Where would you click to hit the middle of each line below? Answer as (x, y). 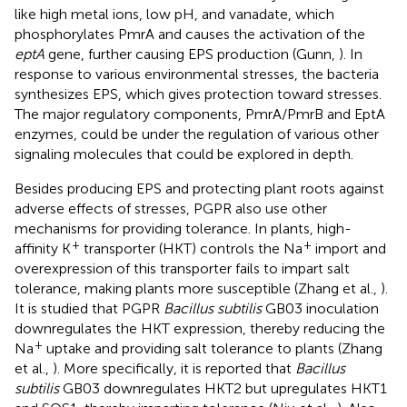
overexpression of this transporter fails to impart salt (182, 268)
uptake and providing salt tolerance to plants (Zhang (213, 348)
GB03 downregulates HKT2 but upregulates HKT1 (223, 388)
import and (349, 248)
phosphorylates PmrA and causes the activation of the (190, 34)
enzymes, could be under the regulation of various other (197, 134)
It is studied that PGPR (89, 308)
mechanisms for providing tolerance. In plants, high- (183, 228)
